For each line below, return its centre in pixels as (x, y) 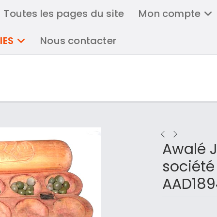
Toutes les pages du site (64, 14)
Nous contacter (78, 41)
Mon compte (170, 14)
